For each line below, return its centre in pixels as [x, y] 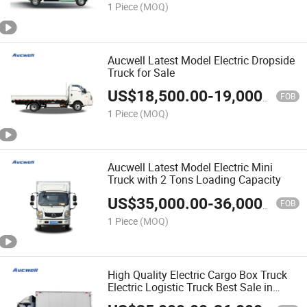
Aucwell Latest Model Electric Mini [191, 168]
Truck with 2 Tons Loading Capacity [195, 180]
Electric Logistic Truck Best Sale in [191, 287]
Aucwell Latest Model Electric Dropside [201, 60]
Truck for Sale [142, 72]
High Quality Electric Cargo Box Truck [198, 274]
